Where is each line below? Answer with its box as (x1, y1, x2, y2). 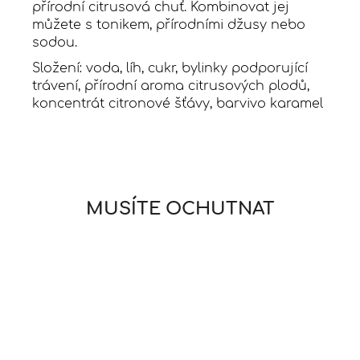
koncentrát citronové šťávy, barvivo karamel (32, 96, 323, 111)
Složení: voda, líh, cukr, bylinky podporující (32, 60, 308, 76)
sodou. (32, 35, 77, 50)
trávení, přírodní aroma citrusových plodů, (32, 78, 309, 93)
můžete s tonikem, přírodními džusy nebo (32, 17, 305, 32)
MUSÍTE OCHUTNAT (85, 199, 275, 219)
